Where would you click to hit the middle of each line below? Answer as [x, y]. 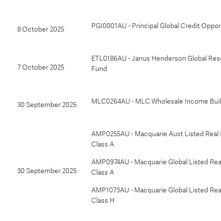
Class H [103, 200]
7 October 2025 [41, 67]
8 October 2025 [41, 29]
